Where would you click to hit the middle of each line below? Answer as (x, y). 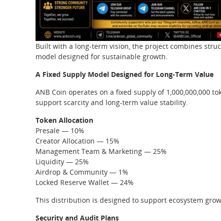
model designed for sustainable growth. (102, 56)
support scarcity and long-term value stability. (112, 102)
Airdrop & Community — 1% (82, 172)
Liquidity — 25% (62, 162)
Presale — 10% (60, 130)
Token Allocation (64, 120)
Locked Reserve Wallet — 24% (85, 182)
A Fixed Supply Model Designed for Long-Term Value (125, 74)
